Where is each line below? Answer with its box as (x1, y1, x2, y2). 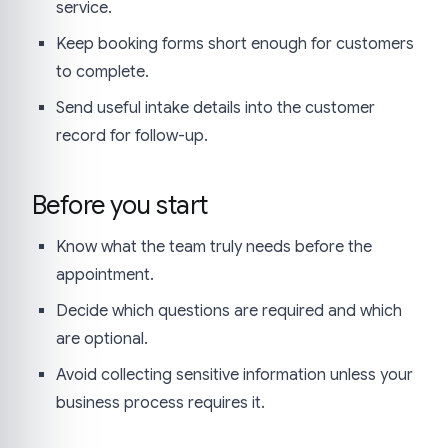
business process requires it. (56, 392, 265, 413)
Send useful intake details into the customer (56, 97, 375, 118)
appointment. (56, 264, 154, 285)
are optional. (56, 328, 148, 349)
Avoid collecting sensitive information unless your (56, 364, 413, 385)
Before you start (32, 188, 208, 221)
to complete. (56, 61, 149, 82)
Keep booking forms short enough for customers (56, 33, 414, 54)
